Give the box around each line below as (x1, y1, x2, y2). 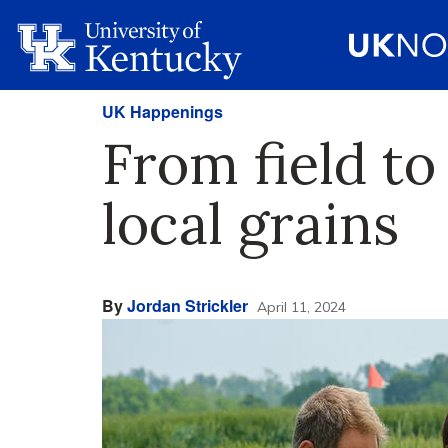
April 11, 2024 (257, 298, 346, 316)
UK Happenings (102, 100, 223, 123)
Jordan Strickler (127, 294, 248, 317)
